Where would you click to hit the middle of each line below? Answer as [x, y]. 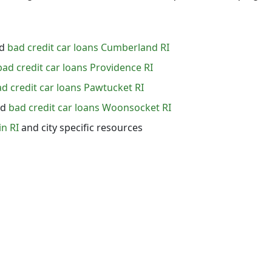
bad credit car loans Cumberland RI [88, 47]
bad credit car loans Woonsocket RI [90, 107]
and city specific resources [81, 127]
